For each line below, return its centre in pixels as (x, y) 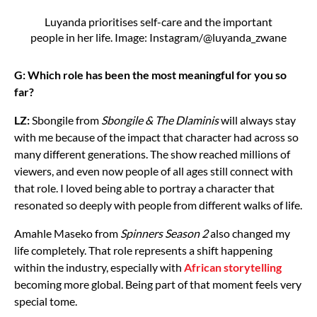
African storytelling (233, 267)
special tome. (46, 301)
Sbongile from (65, 120)
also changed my (249, 234)
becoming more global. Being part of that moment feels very (158, 284)
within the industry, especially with (99, 267)
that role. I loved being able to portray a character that (144, 188)
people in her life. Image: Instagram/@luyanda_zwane (158, 38)
